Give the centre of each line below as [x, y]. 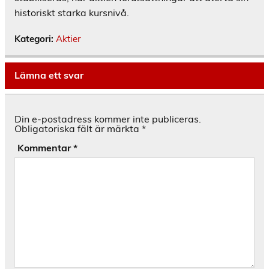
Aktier [68, 39]
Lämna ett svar [49, 75]
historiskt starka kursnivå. [72, 13]
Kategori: [35, 39]
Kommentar [45, 147]
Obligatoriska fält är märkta [78, 128]
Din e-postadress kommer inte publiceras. [108, 119]
